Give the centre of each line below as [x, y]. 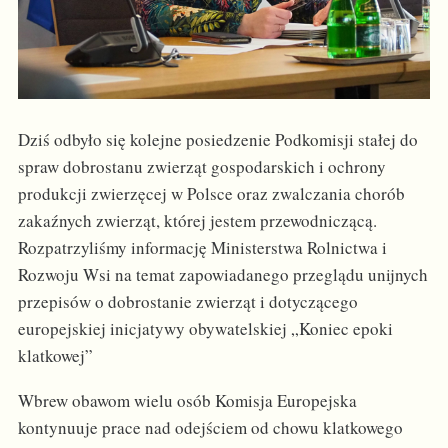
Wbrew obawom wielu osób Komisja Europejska [187, 400]
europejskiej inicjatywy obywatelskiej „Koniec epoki [205, 328]
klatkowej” [55, 355]
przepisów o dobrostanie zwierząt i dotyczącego [187, 301]
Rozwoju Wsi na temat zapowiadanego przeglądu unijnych [222, 274]
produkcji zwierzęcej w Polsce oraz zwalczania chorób [211, 193]
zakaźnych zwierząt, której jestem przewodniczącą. [197, 220]
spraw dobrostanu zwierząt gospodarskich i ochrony [201, 166]
